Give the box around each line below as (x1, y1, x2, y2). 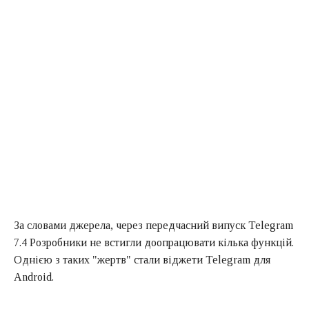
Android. (14, 270, 54, 283)
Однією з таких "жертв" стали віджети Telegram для (14, 253, 270, 266)
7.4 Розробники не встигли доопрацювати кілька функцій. (14, 236, 294, 248)
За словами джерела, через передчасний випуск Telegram (14, 219, 293, 231)
